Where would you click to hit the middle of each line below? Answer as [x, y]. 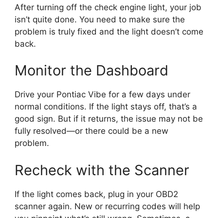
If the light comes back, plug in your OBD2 [96, 194]
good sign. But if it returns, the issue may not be [109, 119]
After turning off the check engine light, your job [108, 7]
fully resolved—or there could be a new [91, 131]
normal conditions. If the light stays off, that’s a [106, 107]
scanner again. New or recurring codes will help [107, 206]
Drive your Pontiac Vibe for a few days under [102, 95]
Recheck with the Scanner [102, 170]
